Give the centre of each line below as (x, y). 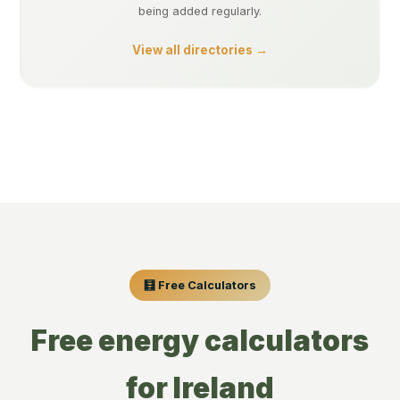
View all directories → (200, 50)
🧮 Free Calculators (200, 285)
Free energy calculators (200, 340)
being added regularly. (200, 11)
